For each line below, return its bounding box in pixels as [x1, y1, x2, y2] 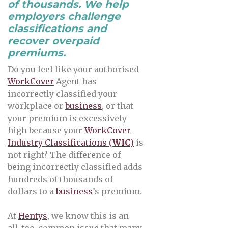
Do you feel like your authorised [8, 64, 139, 74]
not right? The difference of [8, 150, 121, 160]
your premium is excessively [8, 113, 127, 123]
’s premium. [93, 186, 142, 196]
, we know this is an [47, 211, 129, 221]
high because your [8, 125, 84, 135]
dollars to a [8, 186, 56, 196]
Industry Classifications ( [8, 137, 112, 148]
